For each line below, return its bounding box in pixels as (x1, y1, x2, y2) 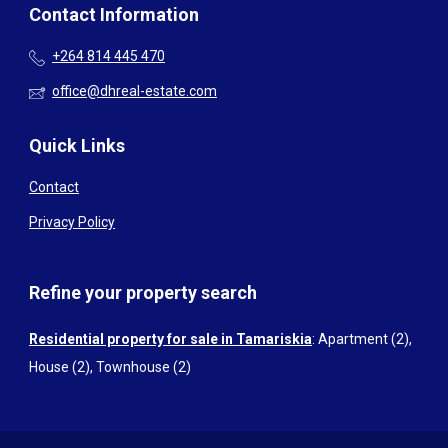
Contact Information (29, 4, 199, 26)
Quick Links (29, 135, 125, 157)
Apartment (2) (318, 331, 409, 348)
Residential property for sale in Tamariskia (29, 331, 312, 348)
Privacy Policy (29, 214, 115, 231)
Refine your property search (29, 282, 257, 304)
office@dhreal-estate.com (52, 83, 217, 100)
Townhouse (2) (96, 359, 191, 376)
